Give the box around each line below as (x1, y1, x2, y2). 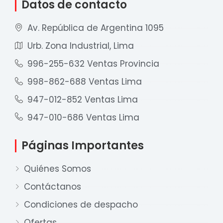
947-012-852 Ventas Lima (27, 93, 138, 106)
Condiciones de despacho (23, 198, 138, 211)
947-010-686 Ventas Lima (27, 111, 139, 123)
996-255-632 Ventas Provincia (27, 57, 159, 70)
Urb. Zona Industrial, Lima (27, 39, 134, 52)
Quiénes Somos (23, 162, 91, 175)
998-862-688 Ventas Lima (27, 75, 142, 88)
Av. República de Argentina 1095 (27, 21, 164, 34)
